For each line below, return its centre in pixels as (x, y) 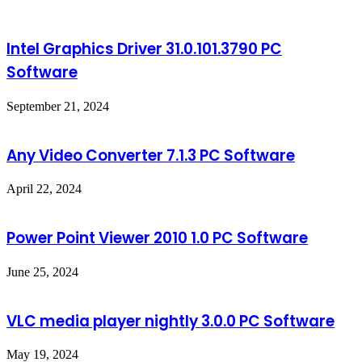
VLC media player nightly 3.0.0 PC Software (170, 321)
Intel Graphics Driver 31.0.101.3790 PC (144, 49)
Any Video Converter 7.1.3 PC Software (151, 155)
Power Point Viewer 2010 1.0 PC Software (157, 238)
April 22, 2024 (44, 189)
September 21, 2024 (58, 107)
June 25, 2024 (42, 271)
